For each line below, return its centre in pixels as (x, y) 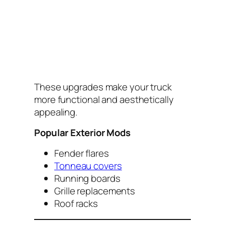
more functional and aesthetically (104, 99)
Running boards (87, 178)
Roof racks (76, 203)
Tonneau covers (88, 165)
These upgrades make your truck (103, 87)
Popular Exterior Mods (82, 133)
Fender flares (82, 153)
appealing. (56, 112)
